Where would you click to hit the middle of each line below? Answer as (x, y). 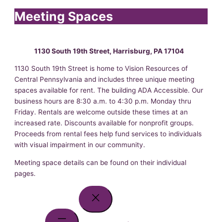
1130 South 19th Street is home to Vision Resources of (101, 69)
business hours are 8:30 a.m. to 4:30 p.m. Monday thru (103, 101)
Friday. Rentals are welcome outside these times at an (101, 112)
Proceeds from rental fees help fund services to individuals (108, 134)
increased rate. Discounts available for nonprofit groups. (104, 123)
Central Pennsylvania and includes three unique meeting (105, 80)
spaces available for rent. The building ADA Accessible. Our (109, 90)
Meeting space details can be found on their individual (101, 163)
